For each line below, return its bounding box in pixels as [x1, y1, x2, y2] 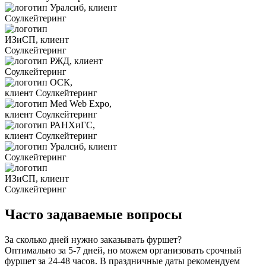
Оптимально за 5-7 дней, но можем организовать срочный [5, 245, 242, 255]
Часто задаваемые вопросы [5, 206, 182, 222]
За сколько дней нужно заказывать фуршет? [5, 234, 182, 245]
